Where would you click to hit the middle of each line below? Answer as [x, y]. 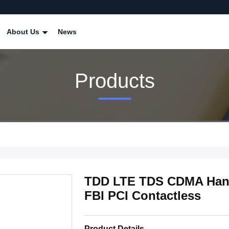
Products [114, 81]
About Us [24, 32]
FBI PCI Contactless [143, 196]
